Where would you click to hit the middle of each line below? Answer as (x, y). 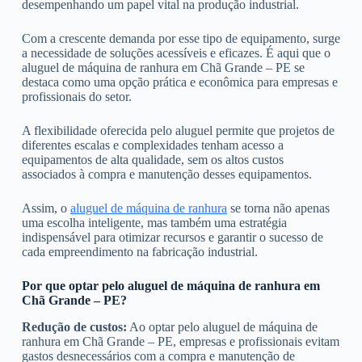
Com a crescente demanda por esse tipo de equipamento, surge (181, 38)
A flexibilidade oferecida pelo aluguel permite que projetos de (178, 130)
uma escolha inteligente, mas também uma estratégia (154, 223)
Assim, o (46, 208)
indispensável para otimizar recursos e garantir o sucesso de (172, 237)
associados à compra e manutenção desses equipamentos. (166, 174)
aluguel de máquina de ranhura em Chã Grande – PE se (163, 67)
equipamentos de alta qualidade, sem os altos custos (152, 160)
